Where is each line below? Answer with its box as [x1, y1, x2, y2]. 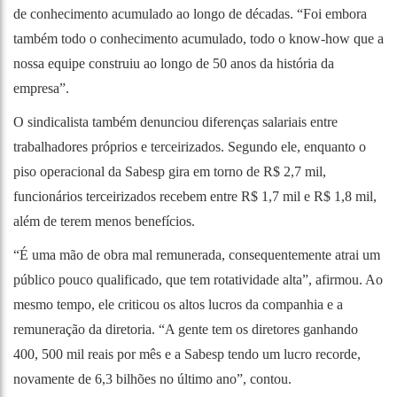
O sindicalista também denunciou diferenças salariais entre [13, 113, 338, 129]
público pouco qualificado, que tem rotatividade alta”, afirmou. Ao [13, 271, 383, 287]
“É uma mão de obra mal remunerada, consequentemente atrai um [13, 246, 380, 262]
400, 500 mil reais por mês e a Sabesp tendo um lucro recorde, [13, 346, 361, 362]
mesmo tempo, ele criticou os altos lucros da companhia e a [13, 296, 343, 312]
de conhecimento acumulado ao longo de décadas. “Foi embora [13, 5, 367, 21]
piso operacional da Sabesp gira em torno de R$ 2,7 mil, [13, 163, 326, 179]
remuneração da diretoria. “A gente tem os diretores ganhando [13, 321, 358, 337]
